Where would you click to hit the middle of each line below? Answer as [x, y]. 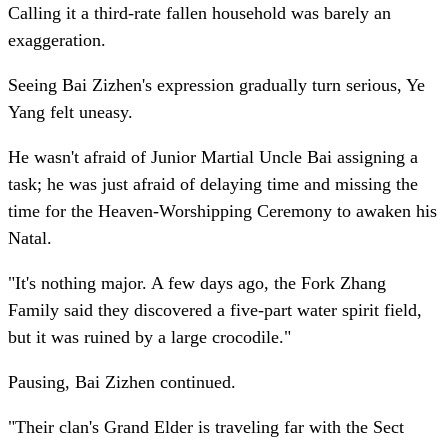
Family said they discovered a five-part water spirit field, [215, 310]
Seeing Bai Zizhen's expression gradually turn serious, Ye [216, 85]
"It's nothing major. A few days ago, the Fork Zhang [197, 283]
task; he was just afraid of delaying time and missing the [213, 184]
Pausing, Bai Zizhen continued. [122, 382]
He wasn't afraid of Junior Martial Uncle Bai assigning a [213, 157]
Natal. [30, 238]
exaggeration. [57, 40]
